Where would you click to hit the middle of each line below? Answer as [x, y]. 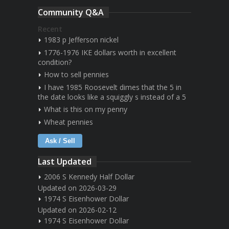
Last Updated [65, 161]
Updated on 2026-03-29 [77, 188]
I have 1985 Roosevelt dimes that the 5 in [113, 87]
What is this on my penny [86, 109]
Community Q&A [71, 12]
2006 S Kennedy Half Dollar [89, 176]
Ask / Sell [60, 141]
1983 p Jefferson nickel [81, 39]
